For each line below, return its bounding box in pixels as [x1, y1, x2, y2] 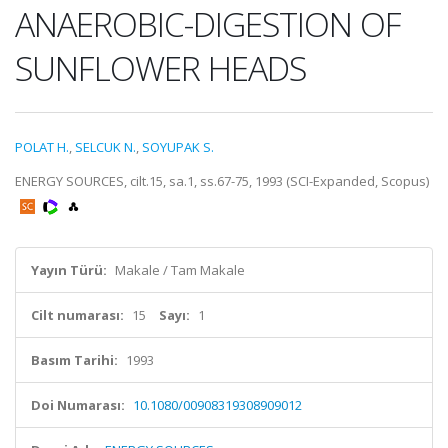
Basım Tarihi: [31, 351, 118, 369]
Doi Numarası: [31, 396, 125, 414]
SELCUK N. [75, 138, 136, 156]
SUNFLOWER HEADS [15, 45, 306, 91]
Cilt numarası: [31, 306, 124, 324]
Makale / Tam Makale [115, 261, 245, 279]
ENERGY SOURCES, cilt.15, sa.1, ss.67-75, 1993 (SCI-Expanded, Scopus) [15, 172, 429, 190]
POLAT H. [15, 138, 69, 156]
